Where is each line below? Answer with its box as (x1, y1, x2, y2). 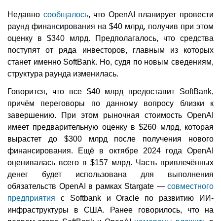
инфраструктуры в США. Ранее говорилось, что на (7, 206, 214, 215)
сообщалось (43, 10, 88, 19)
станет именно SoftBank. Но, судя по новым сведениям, (7, 58, 214, 67)
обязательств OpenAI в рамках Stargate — (7, 182, 167, 191)
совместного (167, 182, 214, 191)
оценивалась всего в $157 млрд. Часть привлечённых (7, 158, 214, 167)
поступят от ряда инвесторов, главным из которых (7, 46, 214, 55)
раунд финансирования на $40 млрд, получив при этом (7, 22, 214, 31)
